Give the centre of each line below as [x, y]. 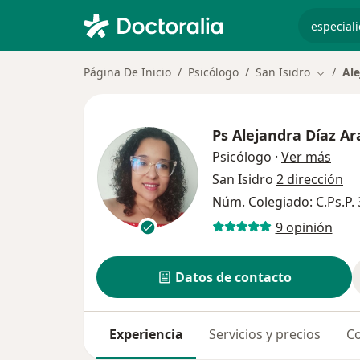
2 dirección [310, 180]
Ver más [306, 157]
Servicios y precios [265, 335]
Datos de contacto [233, 278]
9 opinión [304, 227]
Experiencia [146, 335]
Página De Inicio [127, 72]
